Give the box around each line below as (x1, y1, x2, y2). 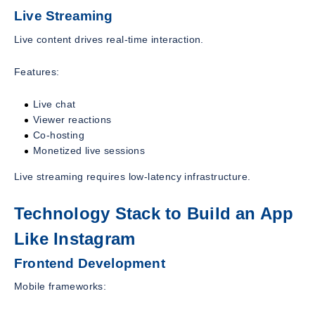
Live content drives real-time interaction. (14, 34, 204, 46)
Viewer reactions (33, 114, 112, 126)
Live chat (33, 98, 76, 110)
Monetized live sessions (33, 145, 146, 157)
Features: (14, 66, 60, 78)
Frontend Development (14, 255, 165, 271)
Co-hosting (33, 129, 84, 141)
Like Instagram (14, 229, 136, 249)
